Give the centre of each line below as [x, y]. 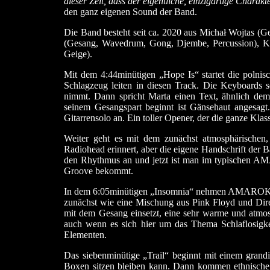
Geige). [78, 54]
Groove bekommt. [99, 171]
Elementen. [85, 235]
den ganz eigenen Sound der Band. [130, 12]
